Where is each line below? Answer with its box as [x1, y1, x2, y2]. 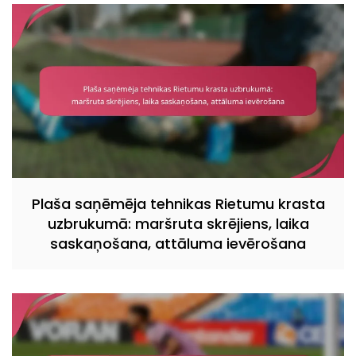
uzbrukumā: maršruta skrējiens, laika [47, 213, 309, 234]
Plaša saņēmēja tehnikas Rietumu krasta [31, 193, 325, 214]
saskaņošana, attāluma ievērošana [50, 233, 306, 253]
